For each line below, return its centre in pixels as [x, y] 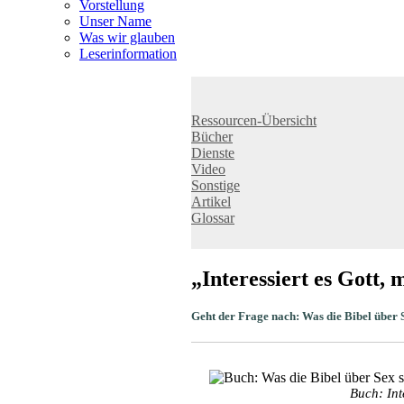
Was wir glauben [127, 37]
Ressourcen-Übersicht [254, 120]
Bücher [212, 137]
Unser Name [115, 21]
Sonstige [216, 185]
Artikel [211, 202]
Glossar [213, 218]
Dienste [213, 153]
